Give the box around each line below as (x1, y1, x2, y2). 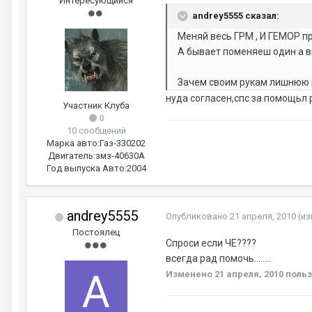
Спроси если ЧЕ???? (166, 237, 256, 249)
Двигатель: (47, 150, 95, 161)
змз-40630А (95, 150, 145, 161)
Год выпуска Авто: (46, 163, 127, 173)
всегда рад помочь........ (166, 253, 271, 264)
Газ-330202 (100, 138, 146, 148)
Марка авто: (47, 138, 100, 148)
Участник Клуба (63, 100, 130, 111)
